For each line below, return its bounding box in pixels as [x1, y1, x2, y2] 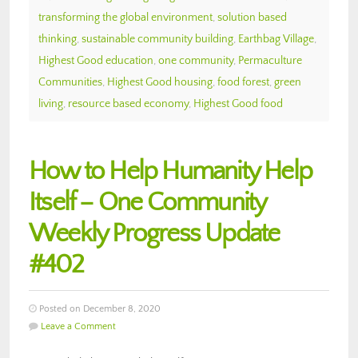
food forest [217, 75, 269, 89]
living [38, 97, 63, 110]
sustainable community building [82, 32, 233, 46]
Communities [38, 75, 102, 89]
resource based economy [68, 97, 189, 110]
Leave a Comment [41, 320, 116, 332]
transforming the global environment [38, 10, 213, 24]
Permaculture [238, 54, 302, 67]
